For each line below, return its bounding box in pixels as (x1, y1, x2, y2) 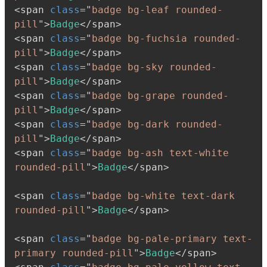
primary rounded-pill (14, 247, 133, 259)
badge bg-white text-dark (92, 190, 235, 201)
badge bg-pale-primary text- (92, 232, 253, 244)
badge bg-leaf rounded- (92, 4, 223, 15)
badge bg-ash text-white (92, 147, 229, 159)
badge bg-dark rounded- (92, 118, 223, 130)
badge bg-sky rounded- (92, 61, 217, 73)
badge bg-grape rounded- (92, 89, 229, 101)
